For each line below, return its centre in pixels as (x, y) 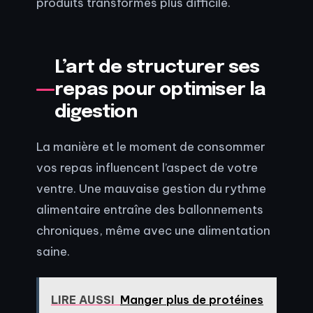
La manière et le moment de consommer (151, 147)
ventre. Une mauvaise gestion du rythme (151, 189)
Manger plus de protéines (191, 300)
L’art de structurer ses (157, 67)
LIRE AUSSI (82, 300)
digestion (96, 112)
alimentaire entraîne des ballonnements (150, 210)
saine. (53, 252)
